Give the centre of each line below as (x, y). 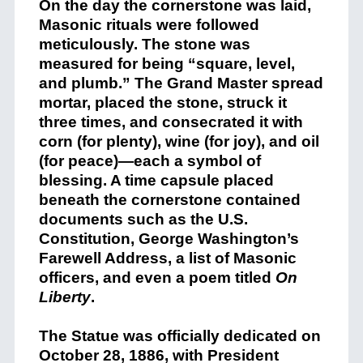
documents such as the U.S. (143, 219)
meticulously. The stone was (144, 44)
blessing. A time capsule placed (156, 180)
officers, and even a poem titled (157, 277)
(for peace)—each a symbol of (149, 160)
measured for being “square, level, (167, 63)
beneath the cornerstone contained (169, 199)
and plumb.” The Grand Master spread (181, 83)
